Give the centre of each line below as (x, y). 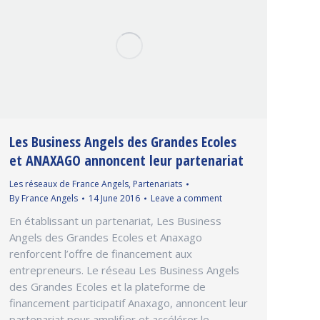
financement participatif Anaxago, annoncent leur (129, 302)
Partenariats (157, 184)
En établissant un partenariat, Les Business (115, 220)
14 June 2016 (114, 198)
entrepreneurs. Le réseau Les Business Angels (124, 270)
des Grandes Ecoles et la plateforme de (107, 286)
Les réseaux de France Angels (69, 184)
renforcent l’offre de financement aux (101, 253)
